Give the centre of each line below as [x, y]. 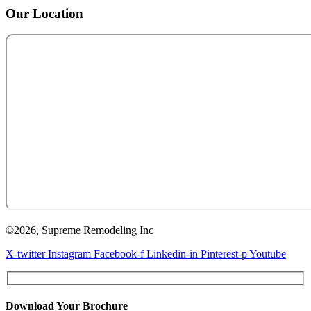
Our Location [44, 13]
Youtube [268, 254]
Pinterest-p [224, 254]
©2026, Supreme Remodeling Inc [79, 230]
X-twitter [25, 254]
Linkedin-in [172, 254]
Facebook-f [119, 254]
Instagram [69, 254]
